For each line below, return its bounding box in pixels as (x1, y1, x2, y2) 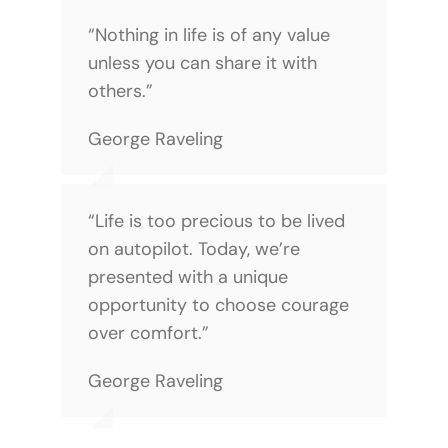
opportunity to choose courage (87, 292, 349, 317)
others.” (87, 78, 153, 103)
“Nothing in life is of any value (87, 22, 330, 47)
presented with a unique (87, 264, 288, 289)
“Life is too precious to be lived (87, 208, 345, 233)
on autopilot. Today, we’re (87, 236, 300, 261)
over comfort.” (87, 320, 209, 345)
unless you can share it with (87, 50, 317, 75)
